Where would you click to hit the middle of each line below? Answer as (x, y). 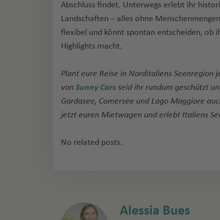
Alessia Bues (155, 210)
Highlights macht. (92, 46)
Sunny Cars (96, 87)
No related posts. (92, 142)
